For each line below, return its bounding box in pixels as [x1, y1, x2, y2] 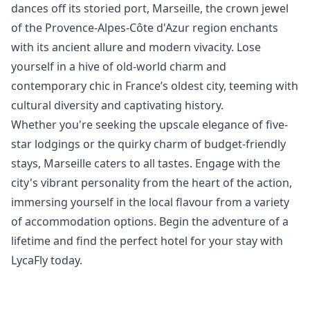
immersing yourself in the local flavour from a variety [11, 194, 289, 210]
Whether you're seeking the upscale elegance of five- [11, 117, 288, 132]
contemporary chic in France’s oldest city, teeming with [11, 78, 298, 93]
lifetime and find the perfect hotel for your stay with [11, 233, 283, 248]
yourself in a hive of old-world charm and [11, 59, 226, 74]
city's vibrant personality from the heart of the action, [11, 175, 292, 190]
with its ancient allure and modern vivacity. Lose [11, 39, 261, 55]
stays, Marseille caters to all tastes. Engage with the [11, 156, 280, 171]
